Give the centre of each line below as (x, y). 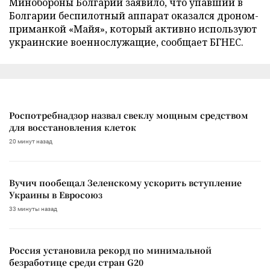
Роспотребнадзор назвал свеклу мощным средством (129, 115)
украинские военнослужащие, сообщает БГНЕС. (126, 42)
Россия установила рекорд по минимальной (110, 250)
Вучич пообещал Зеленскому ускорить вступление (125, 182)
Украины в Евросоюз (56, 194)
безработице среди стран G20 (76, 262)
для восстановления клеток (73, 127)
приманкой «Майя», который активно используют (133, 29)
